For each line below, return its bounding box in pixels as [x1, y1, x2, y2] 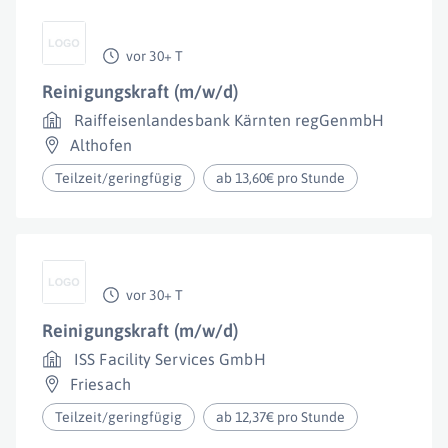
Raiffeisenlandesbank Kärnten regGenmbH [74, 111, 384, 129]
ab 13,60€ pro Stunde [216, 170, 346, 186]
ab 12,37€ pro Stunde [216, 409, 346, 425]
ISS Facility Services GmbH [74, 350, 266, 368]
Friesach [70, 375, 131, 393]
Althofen [70, 136, 132, 154]
